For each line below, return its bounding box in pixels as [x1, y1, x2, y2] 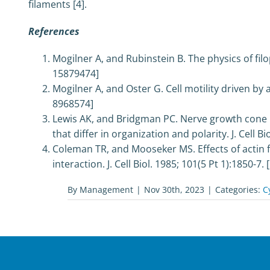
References [28, 25, 80, 38]
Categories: [215, 184, 263, 195]
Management [80, 184, 133, 195]
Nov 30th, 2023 [144, 184, 204, 195]
